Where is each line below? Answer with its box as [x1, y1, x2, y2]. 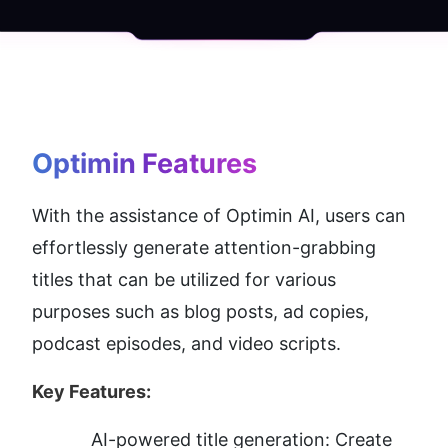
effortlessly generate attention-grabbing [32, 237, 376, 259]
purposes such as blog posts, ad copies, [32, 301, 369, 323]
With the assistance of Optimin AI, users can [32, 205, 406, 227]
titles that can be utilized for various [32, 269, 336, 291]
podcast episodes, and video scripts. [32, 333, 341, 355]
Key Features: [32, 381, 151, 403]
